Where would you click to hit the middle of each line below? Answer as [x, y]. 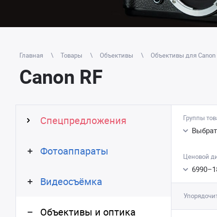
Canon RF [61, 77]
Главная [31, 55]
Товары [71, 55]
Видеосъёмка [71, 181]
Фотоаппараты [74, 151]
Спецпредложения [83, 120]
